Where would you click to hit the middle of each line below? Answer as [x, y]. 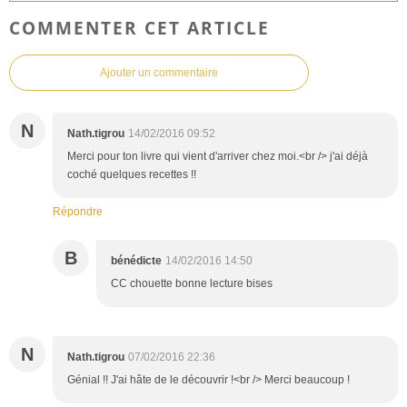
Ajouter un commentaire [159, 72]
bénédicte [136, 260]
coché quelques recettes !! [132, 174]
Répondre [78, 211]
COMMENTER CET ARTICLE [139, 27]
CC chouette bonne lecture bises [192, 283]
